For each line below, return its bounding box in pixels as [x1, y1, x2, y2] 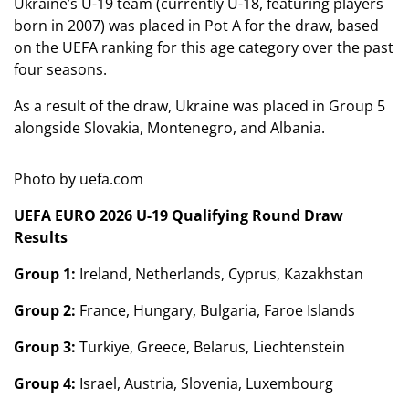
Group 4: [14, 373, 76, 393]
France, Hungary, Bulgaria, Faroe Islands [76, 300, 355, 320]
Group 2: [14, 300, 76, 320]
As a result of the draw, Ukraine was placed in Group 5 [14, 96, 385, 116]
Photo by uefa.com [14, 169, 143, 189]
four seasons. [14, 59, 107, 79]
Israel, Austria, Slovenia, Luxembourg [76, 373, 333, 393]
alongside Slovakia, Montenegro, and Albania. [14, 118, 325, 138]
